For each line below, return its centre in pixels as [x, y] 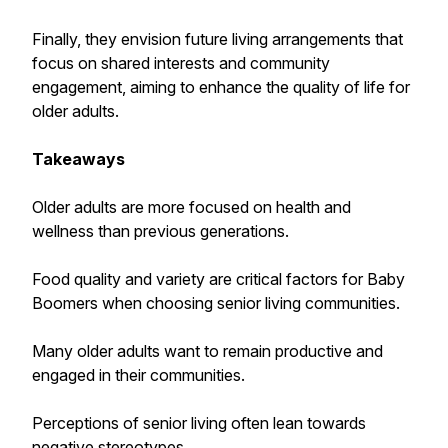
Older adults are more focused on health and [191, 207]
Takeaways [78, 159]
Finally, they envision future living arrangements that [217, 39]
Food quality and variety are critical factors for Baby [218, 279]
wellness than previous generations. [160, 231]
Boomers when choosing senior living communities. [216, 303]
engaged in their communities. [138, 375]
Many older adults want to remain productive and [207, 351]
